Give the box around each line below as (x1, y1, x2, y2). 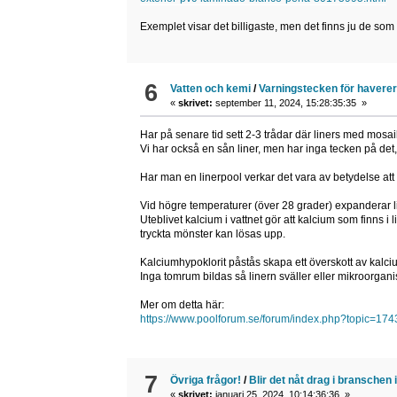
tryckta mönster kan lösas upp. (139, 227, 285, 240)
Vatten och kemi (170, 82, 252, 95)
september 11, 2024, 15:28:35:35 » (213, 97, 368, 108)
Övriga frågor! (170, 373, 242, 386)
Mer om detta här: (139, 298, 224, 311)
